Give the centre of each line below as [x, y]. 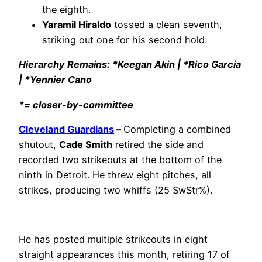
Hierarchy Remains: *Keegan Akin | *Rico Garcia [130, 65]
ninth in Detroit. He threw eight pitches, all [115, 175]
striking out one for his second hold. [125, 40]
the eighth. [66, 10]
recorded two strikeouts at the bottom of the [120, 159]
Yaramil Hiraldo [77, 25]
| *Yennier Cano [55, 80]
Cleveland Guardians [66, 129]
